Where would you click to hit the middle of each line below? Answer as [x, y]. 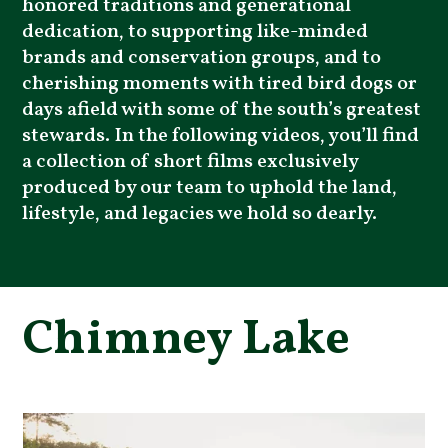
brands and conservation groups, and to [202, 58]
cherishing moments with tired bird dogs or [220, 84]
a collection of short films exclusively [190, 162]
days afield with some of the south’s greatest [222, 110]
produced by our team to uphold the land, [210, 188]
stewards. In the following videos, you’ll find [221, 136]
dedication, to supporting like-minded [195, 32]
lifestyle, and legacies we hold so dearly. [200, 214]
